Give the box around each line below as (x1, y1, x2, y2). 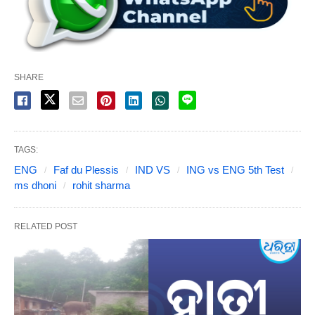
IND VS (135, 163, 170, 176)
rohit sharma (72, 179, 130, 191)
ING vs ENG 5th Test (186, 163, 284, 176)
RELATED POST (14, 221, 77, 231)
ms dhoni (14, 179, 56, 191)
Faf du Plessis (53, 163, 119, 176)
